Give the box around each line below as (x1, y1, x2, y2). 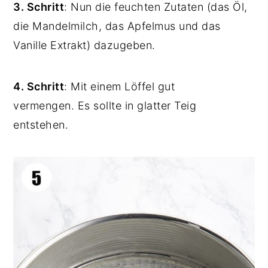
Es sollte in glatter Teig (74, 99, 197, 112)
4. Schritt (13, 80, 65, 93)
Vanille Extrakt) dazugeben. (13, 39, 159, 52)
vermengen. (13, 99, 75, 112)
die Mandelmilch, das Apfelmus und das (13, 20, 221, 33)
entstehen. (13, 118, 69, 132)
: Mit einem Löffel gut (64, 80, 175, 93)
